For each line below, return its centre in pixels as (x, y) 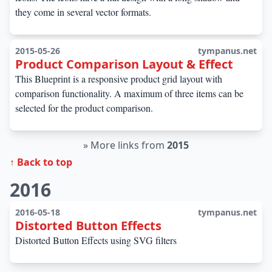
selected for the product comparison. (84, 108)
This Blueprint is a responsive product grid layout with (119, 79)
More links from (129, 145)
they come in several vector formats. (83, 12)
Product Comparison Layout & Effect (124, 64)
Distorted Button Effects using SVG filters (96, 240)
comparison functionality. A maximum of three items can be (129, 93)
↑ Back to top (41, 162)
